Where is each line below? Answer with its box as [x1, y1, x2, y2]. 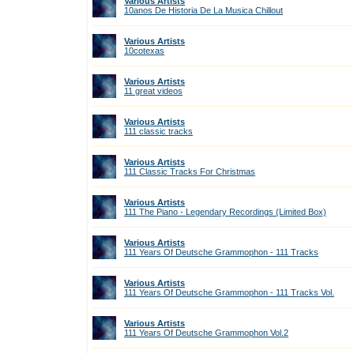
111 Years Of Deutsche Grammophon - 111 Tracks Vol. [124, 288, 334, 297]
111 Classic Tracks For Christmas [124, 167, 255, 176]
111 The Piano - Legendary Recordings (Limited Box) [124, 207, 326, 217]
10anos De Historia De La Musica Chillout [124, 6, 283, 15]
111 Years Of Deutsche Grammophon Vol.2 [124, 328, 288, 337]
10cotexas [124, 46, 164, 55]
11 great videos [124, 86, 183, 96]
